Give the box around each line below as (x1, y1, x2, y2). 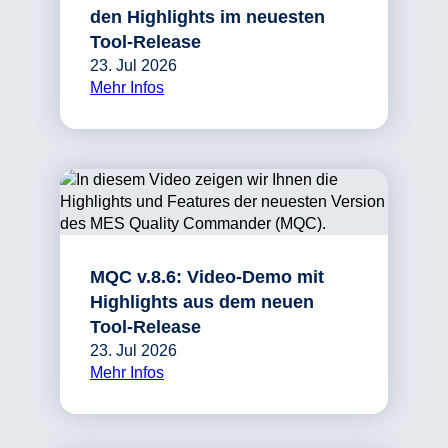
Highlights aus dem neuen (90, 292, 314, 313)
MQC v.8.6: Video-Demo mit (90, 267, 324, 288)
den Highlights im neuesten (90, 7, 325, 28)
